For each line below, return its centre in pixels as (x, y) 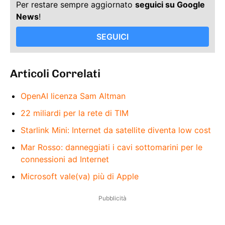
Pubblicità (113, 198)
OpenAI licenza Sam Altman (73, 96)
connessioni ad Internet (65, 159)
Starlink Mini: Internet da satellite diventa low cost (116, 130)
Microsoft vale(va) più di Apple (80, 176)
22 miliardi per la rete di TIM (75, 113)
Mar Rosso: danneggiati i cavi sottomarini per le (111, 147)
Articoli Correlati (55, 73)
